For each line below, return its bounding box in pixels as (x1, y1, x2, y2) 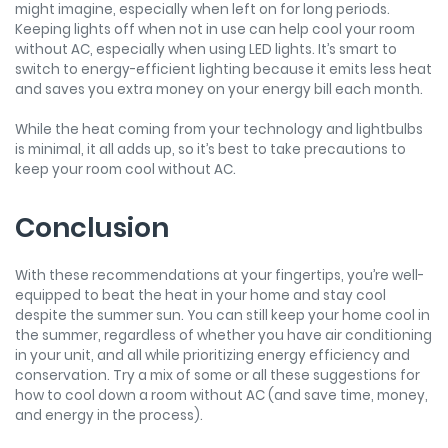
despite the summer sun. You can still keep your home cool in (15, 306, 430, 326)
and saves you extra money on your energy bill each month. (15, 80, 423, 100)
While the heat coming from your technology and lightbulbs (15, 120, 423, 140)
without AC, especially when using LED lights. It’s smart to (15, 40, 397, 60)
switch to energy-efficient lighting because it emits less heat (15, 60, 432, 80)
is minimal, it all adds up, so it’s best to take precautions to (15, 140, 406, 160)
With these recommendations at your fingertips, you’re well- (15, 266, 424, 286)
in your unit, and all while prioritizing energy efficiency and (15, 346, 410, 366)
